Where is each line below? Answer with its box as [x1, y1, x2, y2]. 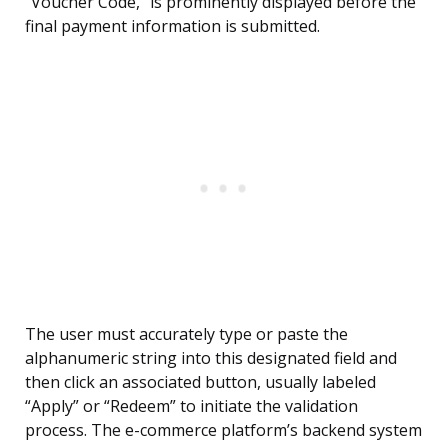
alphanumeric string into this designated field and [25, 347, 397, 370]
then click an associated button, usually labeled [25, 371, 376, 394]
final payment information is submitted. [25, 15, 320, 38]
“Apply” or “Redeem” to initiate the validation [25, 395, 358, 418]
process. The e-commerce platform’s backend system [25, 419, 422, 442]
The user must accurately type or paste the [25, 323, 348, 346]
